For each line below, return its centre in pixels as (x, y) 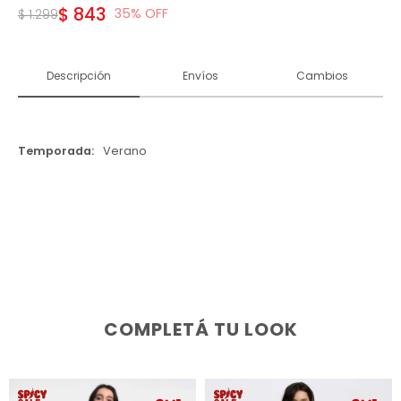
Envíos (200, 75)
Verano (125, 150)
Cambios (322, 75)
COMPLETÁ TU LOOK (200, 329)
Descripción (79, 75)
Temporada (55, 150)
